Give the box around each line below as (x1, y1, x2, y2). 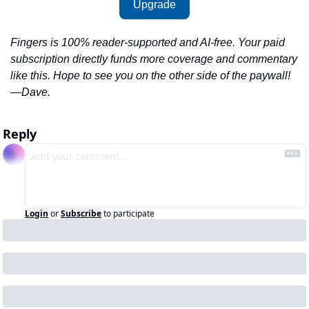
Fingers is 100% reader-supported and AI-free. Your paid (10, 37, 285, 49)
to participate (103, 208, 154, 220)
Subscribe (61, 208, 101, 220)
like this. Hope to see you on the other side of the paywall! (10, 70, 290, 82)
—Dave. (10, 86, 50, 99)
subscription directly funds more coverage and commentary (10, 53, 297, 66)
